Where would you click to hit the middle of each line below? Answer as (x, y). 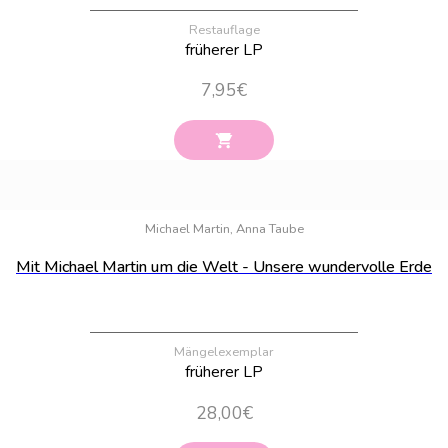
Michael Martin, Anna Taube (224, 229)
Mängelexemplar (224, 352)
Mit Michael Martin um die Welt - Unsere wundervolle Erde (224, 267)
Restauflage (224, 29)
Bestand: (411, 199)
